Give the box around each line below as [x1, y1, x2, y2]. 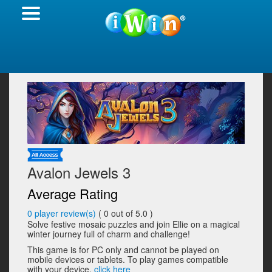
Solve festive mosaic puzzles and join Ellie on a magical [27, 218, 240, 231]
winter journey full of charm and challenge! [27, 228, 190, 240]
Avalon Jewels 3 [27, 161, 131, 183]
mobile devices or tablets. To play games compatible [27, 253, 228, 266]
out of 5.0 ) [111, 207, 153, 220]
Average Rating [27, 184, 118, 203]
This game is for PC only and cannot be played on [27, 243, 219, 256]
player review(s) [35, 207, 96, 220]
